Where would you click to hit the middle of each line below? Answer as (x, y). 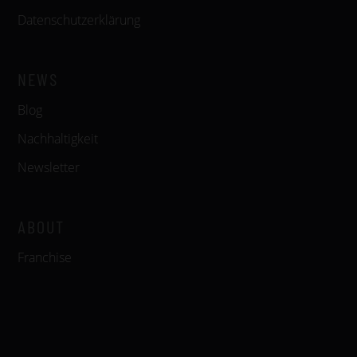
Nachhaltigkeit (58, 139)
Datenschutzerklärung (79, 20)
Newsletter (49, 167)
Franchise (45, 257)
